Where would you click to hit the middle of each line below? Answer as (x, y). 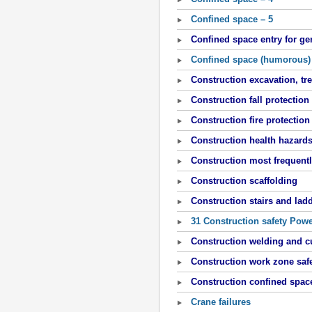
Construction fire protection (250, 120)
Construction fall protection (250, 100)
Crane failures (222, 302)
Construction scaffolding (244, 181)
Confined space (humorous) (251, 60)
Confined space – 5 (232, 19)
